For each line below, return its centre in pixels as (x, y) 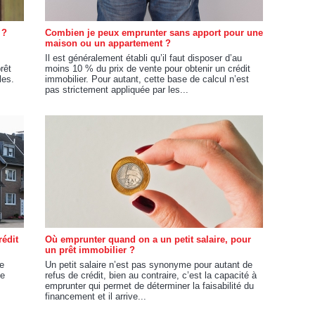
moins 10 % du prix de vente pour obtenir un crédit (148, 69)
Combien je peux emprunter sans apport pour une (154, 33)
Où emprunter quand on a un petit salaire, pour (148, 239)
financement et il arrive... (96, 296)
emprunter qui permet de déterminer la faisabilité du (149, 286)
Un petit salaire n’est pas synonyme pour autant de (149, 265)
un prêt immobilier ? (90, 250)
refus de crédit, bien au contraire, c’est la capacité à (151, 275)
